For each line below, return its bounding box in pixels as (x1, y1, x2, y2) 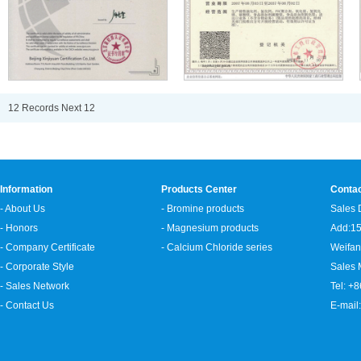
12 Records (8, 102, 61, 114)
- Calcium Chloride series (161, 242, 272, 253)
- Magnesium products (161, 222, 259, 234)
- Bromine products (161, 203, 244, 214)
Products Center (161, 184, 237, 195)
